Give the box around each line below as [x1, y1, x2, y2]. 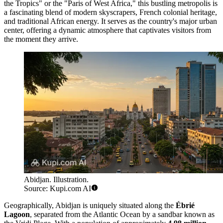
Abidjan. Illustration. [24, 175, 89, 184]
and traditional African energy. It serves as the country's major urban [4, 16, 217, 25]
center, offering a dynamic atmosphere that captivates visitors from [4, 25, 211, 34]
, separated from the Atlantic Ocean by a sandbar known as [30, 210, 215, 219]
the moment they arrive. [4, 34, 78, 43]
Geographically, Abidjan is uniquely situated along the [4, 201, 176, 210]
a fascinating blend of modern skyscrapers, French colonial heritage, [4, 7, 217, 16]
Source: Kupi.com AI [24, 184, 91, 193]
